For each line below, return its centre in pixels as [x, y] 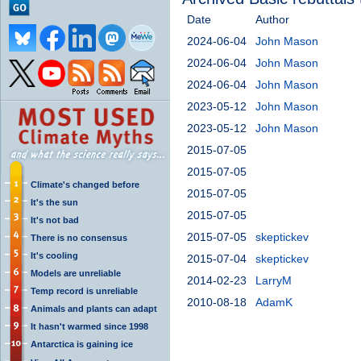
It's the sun [54, 202]
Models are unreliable [76, 273]
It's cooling [54, 255]
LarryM [274, 280]
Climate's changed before [85, 184]
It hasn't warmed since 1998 [89, 326]
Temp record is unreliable [84, 290]
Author [272, 19]
